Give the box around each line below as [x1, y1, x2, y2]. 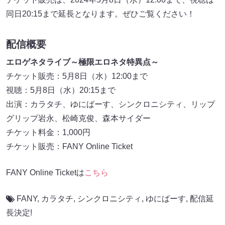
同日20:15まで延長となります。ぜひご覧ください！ [6, 9, 195, 18]
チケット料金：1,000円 [6, 128, 90, 137]
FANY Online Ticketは [6, 168, 84, 177]
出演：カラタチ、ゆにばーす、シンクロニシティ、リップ [6, 99, 215, 108]
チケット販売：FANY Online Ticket [6, 142, 133, 151]
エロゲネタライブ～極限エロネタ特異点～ [6, 57, 159, 66]
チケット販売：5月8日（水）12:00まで [6, 71, 148, 80]
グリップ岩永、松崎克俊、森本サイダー [6, 114, 151, 123]
